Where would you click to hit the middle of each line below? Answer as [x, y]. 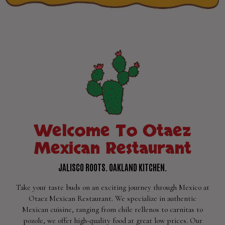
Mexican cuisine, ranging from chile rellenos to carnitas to [113, 209]
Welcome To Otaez [113, 131]
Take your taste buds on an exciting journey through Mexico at [113, 187]
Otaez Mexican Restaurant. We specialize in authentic [113, 198]
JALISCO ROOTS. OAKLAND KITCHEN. [113, 167]
